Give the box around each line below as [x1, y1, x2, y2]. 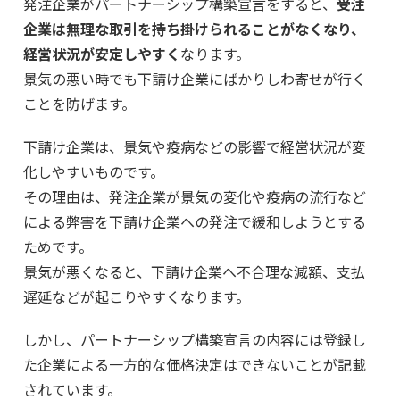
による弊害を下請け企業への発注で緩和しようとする [23, 211, 366, 232]
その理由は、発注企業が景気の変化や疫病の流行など [23, 186, 366, 207]
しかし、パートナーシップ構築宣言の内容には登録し [23, 329, 366, 350]
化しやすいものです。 [23, 161, 164, 182]
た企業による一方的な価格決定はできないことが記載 [23, 354, 366, 375]
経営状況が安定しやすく [23, 43, 180, 64]
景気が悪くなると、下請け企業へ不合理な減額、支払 [23, 261, 365, 282]
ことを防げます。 [23, 93, 136, 114]
